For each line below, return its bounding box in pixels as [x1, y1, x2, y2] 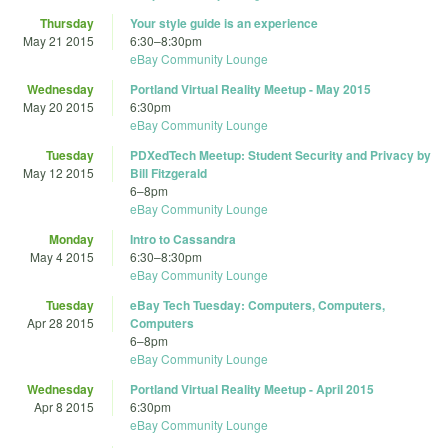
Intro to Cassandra [130, 230, 236, 249]
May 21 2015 [23, 32, 94, 50]
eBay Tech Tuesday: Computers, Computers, [130, 296, 385, 315]
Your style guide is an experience [130, 14, 318, 33]
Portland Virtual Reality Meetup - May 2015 [130, 80, 371, 99]
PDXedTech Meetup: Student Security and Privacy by [130, 146, 431, 165]
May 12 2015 [23, 164, 94, 182]
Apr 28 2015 [27, 314, 94, 332]
